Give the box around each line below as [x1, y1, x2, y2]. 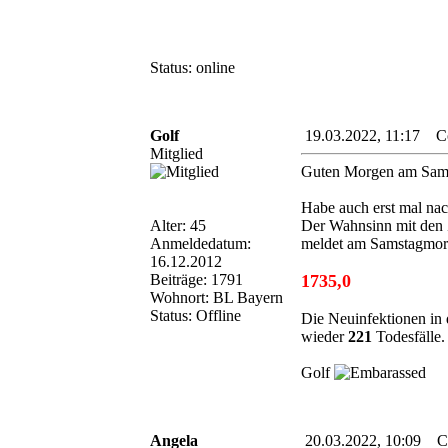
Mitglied [150, 144, 203, 162]
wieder [301, 327, 348, 345]
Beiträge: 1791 [150, 270, 243, 288]
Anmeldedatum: [150, 234, 251, 252]
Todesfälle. [376, 327, 445, 345]
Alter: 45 [150, 216, 206, 234]
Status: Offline [150, 306, 241, 324]
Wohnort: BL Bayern [150, 288, 283, 306]
